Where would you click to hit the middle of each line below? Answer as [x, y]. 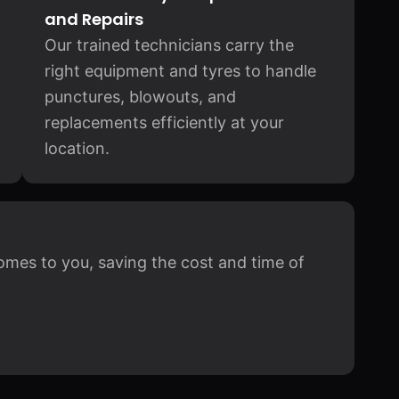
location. [77, 148]
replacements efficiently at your [164, 122]
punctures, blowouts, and [140, 97]
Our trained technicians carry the [169, 45]
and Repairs [94, 19]
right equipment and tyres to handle [180, 71]
